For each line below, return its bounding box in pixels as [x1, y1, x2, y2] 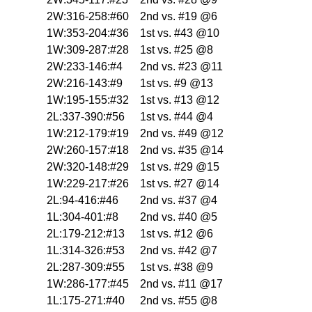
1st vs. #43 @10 [140, 27, 219, 40]
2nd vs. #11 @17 [140, 278, 223, 290]
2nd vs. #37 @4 [140, 194, 217, 207]
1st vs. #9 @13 [140, 77, 213, 90]
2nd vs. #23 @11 [140, 61, 223, 73]
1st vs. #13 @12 [140, 94, 219, 107]
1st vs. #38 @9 [140, 261, 213, 274]
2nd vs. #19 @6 [140, 10, 217, 23]
